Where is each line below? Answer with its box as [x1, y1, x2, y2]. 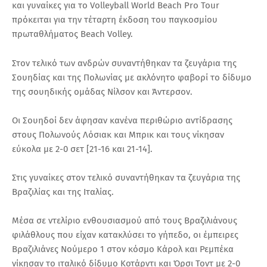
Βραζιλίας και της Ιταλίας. [12, 187, 114, 198]
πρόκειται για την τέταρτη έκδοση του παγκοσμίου [12, 14, 218, 26]
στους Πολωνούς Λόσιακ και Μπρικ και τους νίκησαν [12, 129, 224, 141]
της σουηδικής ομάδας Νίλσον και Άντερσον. [12, 86, 193, 98]
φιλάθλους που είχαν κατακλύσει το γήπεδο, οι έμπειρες [12, 229, 238, 241]
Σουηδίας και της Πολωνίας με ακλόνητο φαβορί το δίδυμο [12, 72, 252, 83]
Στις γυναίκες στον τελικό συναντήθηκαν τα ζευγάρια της [12, 172, 240, 184]
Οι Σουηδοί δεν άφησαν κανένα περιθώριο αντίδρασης [12, 115, 232, 126]
